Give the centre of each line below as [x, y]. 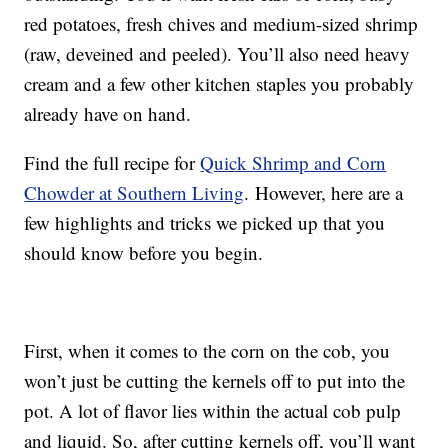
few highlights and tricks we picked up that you [205, 223]
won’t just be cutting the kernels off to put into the [215, 381]
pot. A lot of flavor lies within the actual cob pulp [213, 411]
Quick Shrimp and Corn [293, 163]
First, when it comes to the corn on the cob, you [207, 351]
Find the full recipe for [112, 163]
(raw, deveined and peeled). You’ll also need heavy [217, 54]
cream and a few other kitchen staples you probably [219, 84]
